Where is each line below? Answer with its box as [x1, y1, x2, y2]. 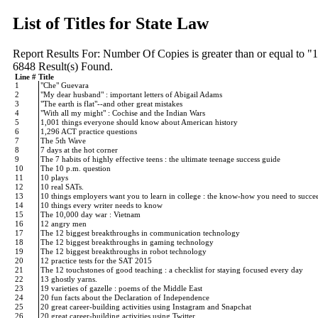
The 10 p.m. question [40, 164, 113, 172]
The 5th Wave [40, 136, 88, 145]
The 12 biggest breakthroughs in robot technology [40, 247, 209, 256]
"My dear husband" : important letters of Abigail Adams [40, 90, 224, 99]
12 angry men [40, 219, 89, 228]
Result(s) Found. [35, 60, 113, 72]
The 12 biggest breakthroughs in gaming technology [40, 238, 216, 246]
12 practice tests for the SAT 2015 [40, 256, 154, 265]
